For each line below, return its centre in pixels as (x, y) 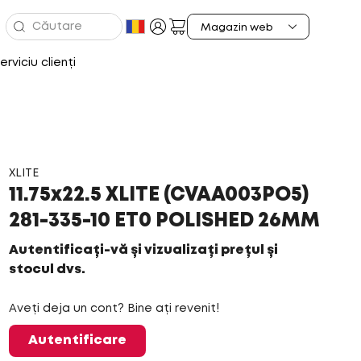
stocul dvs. (47, 270)
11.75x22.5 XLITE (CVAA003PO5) (158, 195)
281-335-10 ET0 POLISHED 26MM (164, 221)
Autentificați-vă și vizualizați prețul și (143, 250)
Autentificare (77, 340)
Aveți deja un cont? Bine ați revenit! (114, 309)
